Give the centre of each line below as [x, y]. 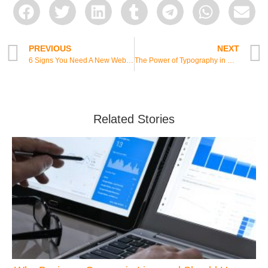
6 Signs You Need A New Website [130, 61]
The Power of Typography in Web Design [231, 61]
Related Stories [134, 119]
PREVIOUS [50, 49]
